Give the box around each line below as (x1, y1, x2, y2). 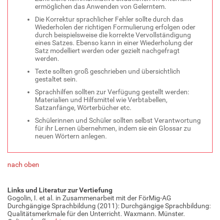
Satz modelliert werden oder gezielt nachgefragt (35, 46, 180, 55)
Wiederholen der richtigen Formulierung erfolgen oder (35, 23, 195, 31)
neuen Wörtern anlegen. (35, 132, 107, 140)
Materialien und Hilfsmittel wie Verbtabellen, (35, 95, 167, 104)
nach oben (7, 160, 39, 168)
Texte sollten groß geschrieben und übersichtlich (35, 67, 180, 75)
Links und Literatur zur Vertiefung (7, 186, 112, 194)
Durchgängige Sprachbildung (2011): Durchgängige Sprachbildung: (7, 201, 211, 210)
